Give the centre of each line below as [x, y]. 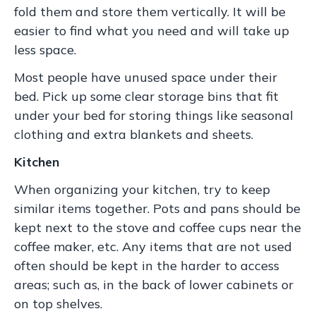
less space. [45, 50]
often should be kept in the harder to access [147, 266]
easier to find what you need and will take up [152, 31]
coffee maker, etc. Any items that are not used [153, 247]
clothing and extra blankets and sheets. [134, 134]
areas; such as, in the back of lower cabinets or [154, 285]
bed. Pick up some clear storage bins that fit [146, 96]
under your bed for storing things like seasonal [154, 115]
